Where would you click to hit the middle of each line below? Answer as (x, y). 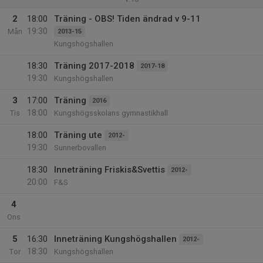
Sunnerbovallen (80, 148)
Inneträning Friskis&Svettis (109, 170)
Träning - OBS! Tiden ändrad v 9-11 (127, 19)
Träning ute (78, 135)
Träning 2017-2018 (94, 66)
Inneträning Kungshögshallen (115, 239)
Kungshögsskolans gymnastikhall (111, 113)
